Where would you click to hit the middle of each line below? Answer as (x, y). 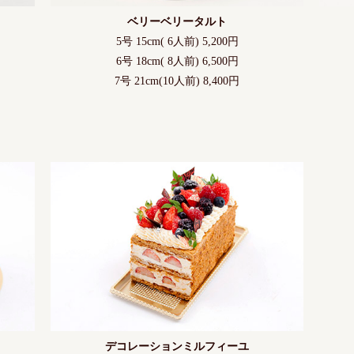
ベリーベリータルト (177, 22)
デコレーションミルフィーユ (177, 346)
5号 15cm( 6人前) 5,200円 (177, 42)
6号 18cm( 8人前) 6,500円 (177, 62)
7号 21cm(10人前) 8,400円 (177, 81)
